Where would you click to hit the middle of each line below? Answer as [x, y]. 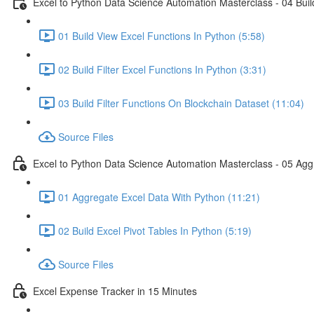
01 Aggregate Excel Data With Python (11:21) [159, 197]
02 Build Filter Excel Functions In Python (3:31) [162, 69]
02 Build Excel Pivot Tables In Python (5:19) [155, 230]
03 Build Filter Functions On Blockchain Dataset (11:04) [181, 103]
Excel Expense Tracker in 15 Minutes [115, 291]
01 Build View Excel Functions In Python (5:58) [162, 35]
